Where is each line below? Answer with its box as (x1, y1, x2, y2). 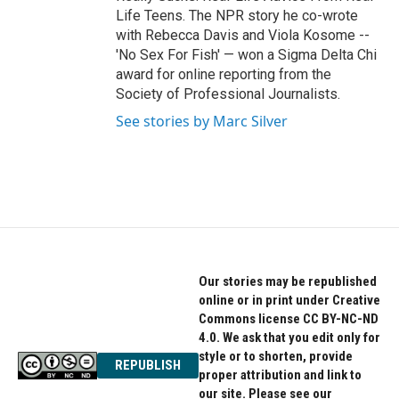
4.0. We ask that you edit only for (198, 329, 380, 346)
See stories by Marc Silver (116, 110, 288, 131)
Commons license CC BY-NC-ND (198, 310, 379, 327)
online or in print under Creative (198, 291, 380, 308)
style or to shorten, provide (198, 347, 353, 364)
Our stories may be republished (198, 273, 377, 289)
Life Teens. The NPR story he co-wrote (116, 6, 358, 24)
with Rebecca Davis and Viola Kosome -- (116, 26, 370, 44)
